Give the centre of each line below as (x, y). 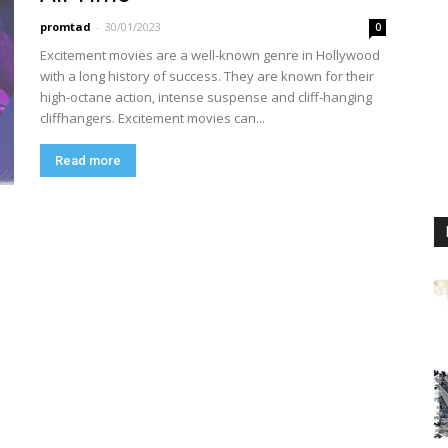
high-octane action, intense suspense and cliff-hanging (206, 97)
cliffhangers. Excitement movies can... (152, 118)
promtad (65, 26)
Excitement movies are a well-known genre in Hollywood (210, 55)
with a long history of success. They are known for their (207, 76)
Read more (88, 160)
